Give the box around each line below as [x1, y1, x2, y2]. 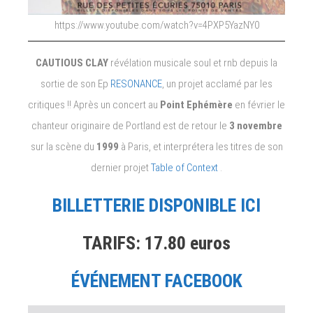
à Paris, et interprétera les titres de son [120, 140, 283, 154]
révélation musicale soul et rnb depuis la [110, 57, 277, 70]
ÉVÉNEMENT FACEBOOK [71, 270, 242, 292]
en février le [233, 99, 285, 112]
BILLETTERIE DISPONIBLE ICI [52, 195, 261, 217]
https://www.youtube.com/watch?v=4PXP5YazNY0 [54, 18, 259, 31]
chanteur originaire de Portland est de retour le [31, 119, 229, 133]
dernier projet [91, 161, 151, 175]
